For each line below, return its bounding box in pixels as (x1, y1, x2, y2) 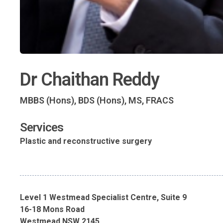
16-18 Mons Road (20, 205, 85, 215)
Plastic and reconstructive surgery (20, 136, 152, 146)
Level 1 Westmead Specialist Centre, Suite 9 (20, 193, 187, 203)
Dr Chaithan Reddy (20, 69, 159, 91)
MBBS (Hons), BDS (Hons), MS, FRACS (20, 95, 174, 106)
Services (20, 120, 63, 135)
